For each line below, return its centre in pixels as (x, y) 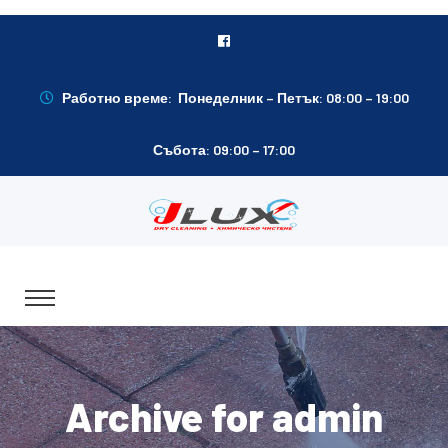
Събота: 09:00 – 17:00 (224, 149)
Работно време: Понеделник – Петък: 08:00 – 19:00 (235, 97)
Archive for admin (224, 416)
